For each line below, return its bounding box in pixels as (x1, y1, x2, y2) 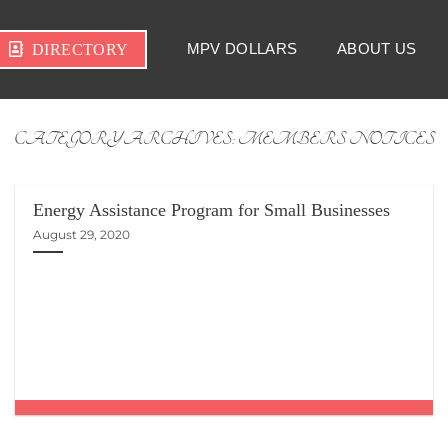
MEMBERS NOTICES (237, 128, 435, 150)
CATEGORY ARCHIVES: (13, 128, 238, 150)
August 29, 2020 (33, 226, 131, 242)
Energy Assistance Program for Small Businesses (33, 200, 391, 221)
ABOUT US (337, 40, 417, 58)
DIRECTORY (31, 40, 129, 58)
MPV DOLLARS (186, 40, 298, 58)
